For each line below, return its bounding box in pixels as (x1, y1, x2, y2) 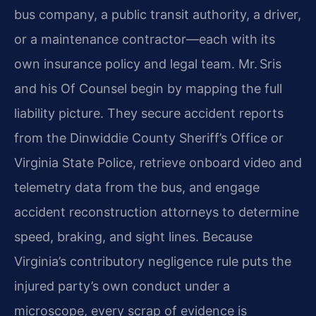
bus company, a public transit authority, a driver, (14, 7, 301, 23)
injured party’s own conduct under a (14, 279, 230, 294)
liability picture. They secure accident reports (14, 106, 284, 121)
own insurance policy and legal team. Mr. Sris (14, 56, 281, 72)
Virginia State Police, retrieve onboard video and (14, 155, 302, 171)
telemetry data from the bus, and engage (14, 180, 260, 195)
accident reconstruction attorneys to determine (14, 205, 299, 220)
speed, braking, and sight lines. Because (14, 229, 253, 245)
